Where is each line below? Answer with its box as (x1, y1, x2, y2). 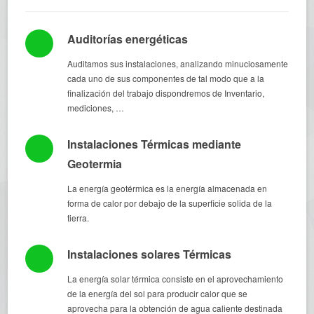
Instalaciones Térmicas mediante (67, 136, 242, 152)
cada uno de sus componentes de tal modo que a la (67, 72, 265, 84)
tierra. (67, 212, 90, 224)
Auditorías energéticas (67, 31, 189, 47)
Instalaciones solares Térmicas (67, 246, 232, 262)
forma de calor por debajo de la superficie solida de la (67, 197, 273, 209)
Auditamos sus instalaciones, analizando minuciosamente (67, 57, 289, 69)
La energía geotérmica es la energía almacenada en (67, 182, 268, 194)
